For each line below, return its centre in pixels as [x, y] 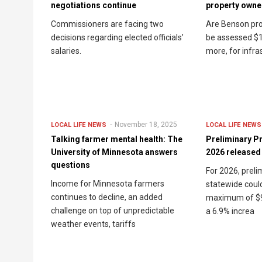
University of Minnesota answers [114, 152]
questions [70, 165]
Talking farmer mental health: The [117, 139]
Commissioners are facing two [107, 24]
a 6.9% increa [230, 211]
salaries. [66, 51]
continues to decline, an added [107, 197]
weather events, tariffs [93, 224]
